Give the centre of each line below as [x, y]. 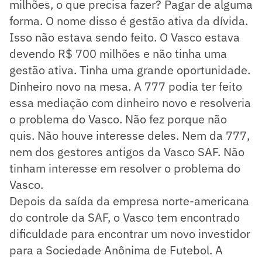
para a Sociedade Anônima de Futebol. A [116, 250]
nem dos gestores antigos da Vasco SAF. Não [127, 151]
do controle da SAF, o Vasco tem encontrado [125, 217]
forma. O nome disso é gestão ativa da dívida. [129, 20]
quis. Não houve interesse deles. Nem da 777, [130, 135]
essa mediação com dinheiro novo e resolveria [130, 102]
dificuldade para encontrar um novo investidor [130, 233]
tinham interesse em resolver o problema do [125, 168]
